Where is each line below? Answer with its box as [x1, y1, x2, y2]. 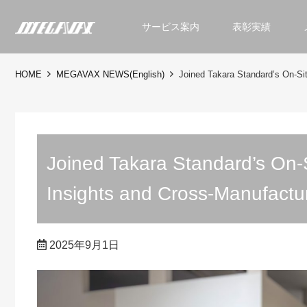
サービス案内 [141, 21, 199, 32]
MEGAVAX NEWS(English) [56, 69, 164, 79]
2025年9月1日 [49, 238, 119, 251]
